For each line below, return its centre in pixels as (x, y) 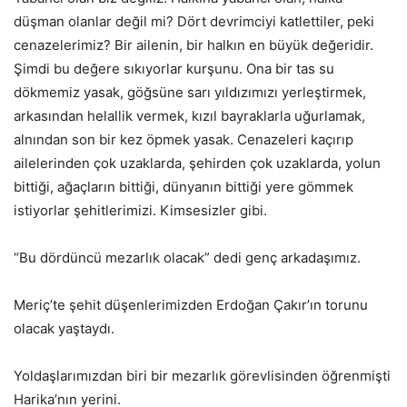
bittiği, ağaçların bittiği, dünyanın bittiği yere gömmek (184, 186)
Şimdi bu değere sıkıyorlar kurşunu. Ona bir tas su (174, 68)
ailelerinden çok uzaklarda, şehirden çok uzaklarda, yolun (197, 163)
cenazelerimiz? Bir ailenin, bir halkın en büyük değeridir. (194, 45)
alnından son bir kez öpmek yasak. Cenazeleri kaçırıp (184, 139)
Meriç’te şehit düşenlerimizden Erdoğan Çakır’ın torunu (191, 304)
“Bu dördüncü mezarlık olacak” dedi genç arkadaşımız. (187, 257)
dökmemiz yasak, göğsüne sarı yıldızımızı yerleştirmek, (190, 92)
